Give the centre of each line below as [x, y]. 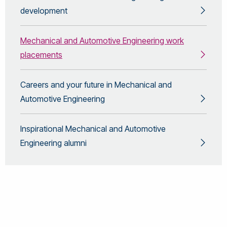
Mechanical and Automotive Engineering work [102, 40]
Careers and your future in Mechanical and [96, 84]
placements [41, 54]
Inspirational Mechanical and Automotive [93, 128]
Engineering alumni [53, 143]
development [44, 10]
